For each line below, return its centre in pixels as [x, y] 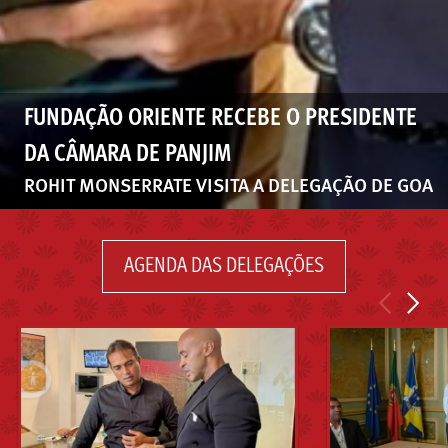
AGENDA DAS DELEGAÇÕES [224, 267]
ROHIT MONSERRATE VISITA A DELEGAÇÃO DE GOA [228, 186]
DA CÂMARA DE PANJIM [127, 154]
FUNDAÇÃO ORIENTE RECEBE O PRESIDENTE [220, 118]
